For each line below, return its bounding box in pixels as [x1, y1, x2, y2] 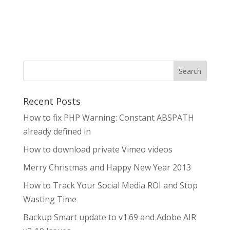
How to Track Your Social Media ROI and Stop [23, 180, 198, 191]
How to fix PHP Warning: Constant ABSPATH [23, 112, 194, 123]
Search [179, 66, 202, 76]
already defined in [23, 126, 91, 137]
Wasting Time [23, 194, 76, 205]
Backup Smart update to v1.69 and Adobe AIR [23, 212, 196, 223]
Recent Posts [23, 95, 81, 107]
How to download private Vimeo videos [23, 144, 172, 155]
